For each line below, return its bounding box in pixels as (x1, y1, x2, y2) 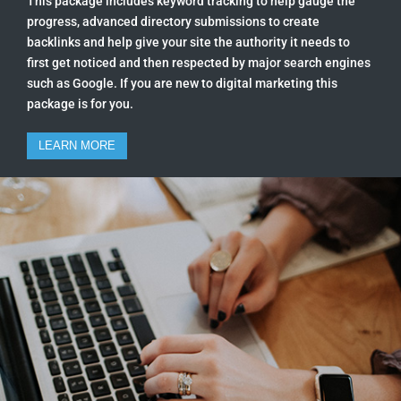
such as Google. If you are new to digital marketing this (27, 76, 337, 91)
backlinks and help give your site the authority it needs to (27, 35, 350, 50)
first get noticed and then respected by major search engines (27, 55, 371, 71)
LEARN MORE (38, 139, 115, 153)
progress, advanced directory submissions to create (27, 14, 320, 30)
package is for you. (27, 97, 133, 112)
